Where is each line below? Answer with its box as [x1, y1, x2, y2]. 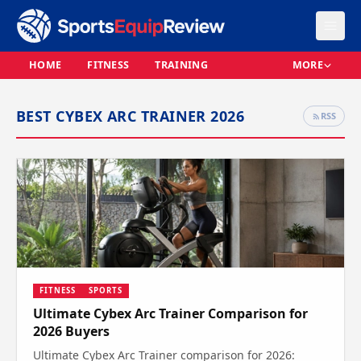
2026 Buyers [33, 322, 110, 341]
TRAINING [155, 58, 208, 72]
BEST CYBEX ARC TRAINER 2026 [16, 106, 245, 126]
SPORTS [88, 285, 122, 297]
